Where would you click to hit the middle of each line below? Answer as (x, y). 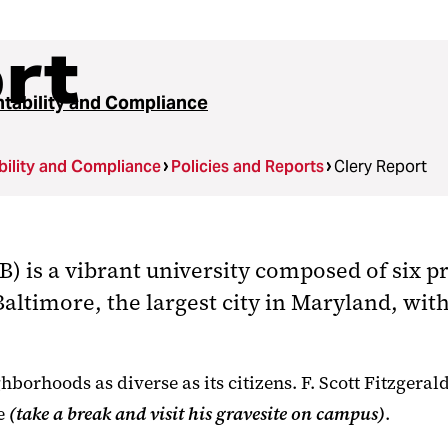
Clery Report (381, 166)
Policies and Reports (248, 166)
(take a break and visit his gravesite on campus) (197, 414)
